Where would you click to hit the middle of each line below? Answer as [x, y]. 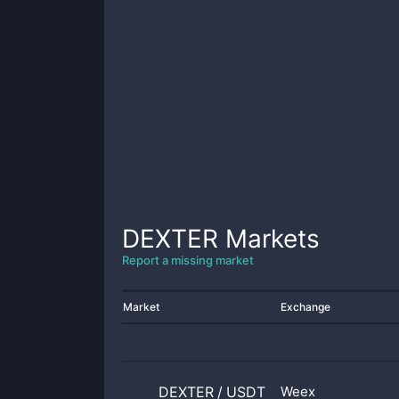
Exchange [305, 307]
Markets [269, 239]
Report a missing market [188, 260]
